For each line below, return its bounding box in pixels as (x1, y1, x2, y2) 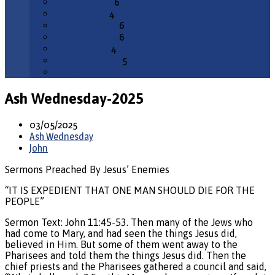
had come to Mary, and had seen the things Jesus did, (5, 227, 237, 239)
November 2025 (54, 31, 117, 43)
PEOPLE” (5, 195, 44, 207)
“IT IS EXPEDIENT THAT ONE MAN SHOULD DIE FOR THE (5, 184, 255, 196)
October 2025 (54, 43, 109, 55)
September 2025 (54, 55, 120, 66)
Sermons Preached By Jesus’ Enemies (5, 163, 169, 175)
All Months (54, 66, 98, 78)
